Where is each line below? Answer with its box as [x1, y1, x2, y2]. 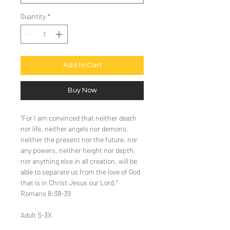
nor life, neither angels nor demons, [21, 124, 128, 133]
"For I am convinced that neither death [21, 113, 137, 122]
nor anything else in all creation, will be [21, 157, 137, 165]
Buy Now [67, 87, 97, 94]
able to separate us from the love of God [21, 167, 140, 176]
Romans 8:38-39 [21, 189, 71, 198]
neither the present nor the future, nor [21, 135, 138, 144]
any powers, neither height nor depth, [21, 146, 136, 155]
